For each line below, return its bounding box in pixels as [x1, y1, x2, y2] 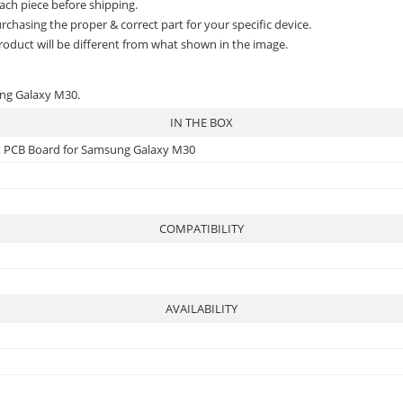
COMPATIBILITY [159, 219, 244, 237]
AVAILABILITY [166, 300, 237, 317]
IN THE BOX [170, 113, 233, 130]
